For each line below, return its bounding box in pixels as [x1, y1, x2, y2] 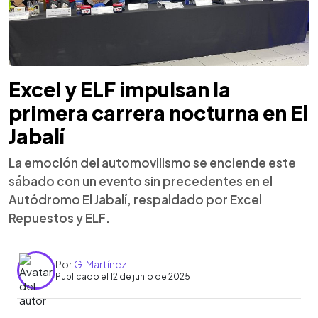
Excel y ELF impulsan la [9, 76, 231, 102]
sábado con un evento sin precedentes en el [9, 172, 273, 189]
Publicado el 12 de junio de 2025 [55, 271, 190, 282]
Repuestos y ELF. [9, 209, 110, 226]
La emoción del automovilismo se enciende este [9, 154, 296, 170]
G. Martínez [74, 258, 126, 270]
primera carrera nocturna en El [9, 99, 308, 125]
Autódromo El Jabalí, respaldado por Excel [9, 191, 262, 207]
